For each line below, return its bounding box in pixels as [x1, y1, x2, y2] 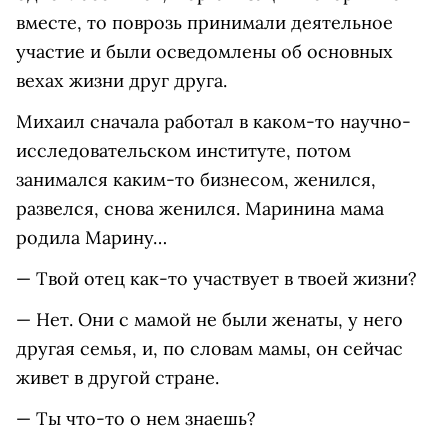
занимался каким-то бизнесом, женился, [16, 168, 376, 192]
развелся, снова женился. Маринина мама [16, 197, 384, 221]
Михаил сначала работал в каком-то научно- [16, 110, 411, 134]
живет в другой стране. [16, 366, 219, 390]
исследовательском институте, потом [16, 139, 351, 163]
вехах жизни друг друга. [16, 69, 227, 93]
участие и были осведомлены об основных [16, 40, 393, 64]
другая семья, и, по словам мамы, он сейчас [16, 337, 403, 361]
